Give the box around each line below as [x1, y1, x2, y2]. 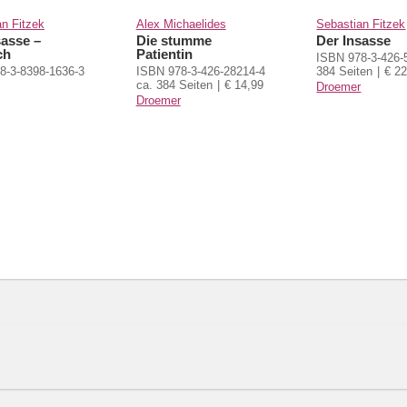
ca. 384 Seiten [135, 77, 213, 92]
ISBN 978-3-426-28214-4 [135, 64, 265, 78]
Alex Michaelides [135, 16, 226, 31]
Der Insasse [316, 32, 392, 48]
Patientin [135, 45, 193, 62]
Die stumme [135, 32, 212, 48]
